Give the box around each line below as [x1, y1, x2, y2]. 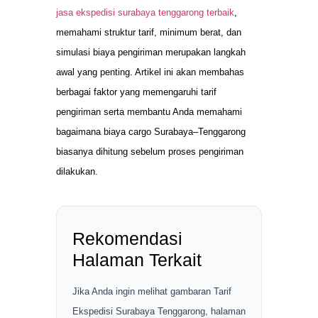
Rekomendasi [72, 228, 182, 248]
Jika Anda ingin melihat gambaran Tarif [72, 285, 231, 297]
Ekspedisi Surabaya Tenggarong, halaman [72, 305, 246, 317]
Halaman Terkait [72, 249, 202, 270]
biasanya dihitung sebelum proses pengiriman [56, 146, 243, 157]
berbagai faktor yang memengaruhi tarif [56, 86, 216, 97]
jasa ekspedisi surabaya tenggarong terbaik [56, 6, 234, 18]
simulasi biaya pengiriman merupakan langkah [56, 46, 246, 57]
